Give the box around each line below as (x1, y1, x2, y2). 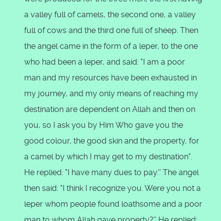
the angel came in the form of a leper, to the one (24, 41, 198, 51)
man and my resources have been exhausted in (24, 73, 197, 82)
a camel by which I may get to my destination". (24, 152, 192, 161)
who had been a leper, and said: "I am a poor (24, 57, 185, 67)
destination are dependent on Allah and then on (24, 105, 195, 114)
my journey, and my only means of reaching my (24, 89, 198, 98)
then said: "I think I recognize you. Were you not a (24, 184, 201, 193)
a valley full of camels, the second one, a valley (24, 10, 196, 19)
